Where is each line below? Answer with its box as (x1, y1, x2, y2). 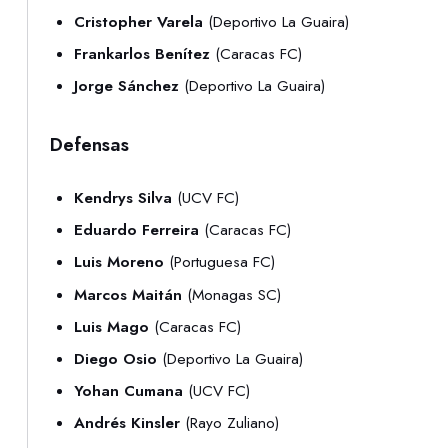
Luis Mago (74, 315, 150, 338)
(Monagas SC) (182, 283, 282, 306)
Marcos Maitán (74, 283, 183, 306)
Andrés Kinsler (74, 412, 181, 435)
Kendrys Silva (74, 186, 173, 209)
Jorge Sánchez (74, 75, 180, 98)
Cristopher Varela (74, 10, 204, 33)
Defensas (50, 131, 130, 159)
